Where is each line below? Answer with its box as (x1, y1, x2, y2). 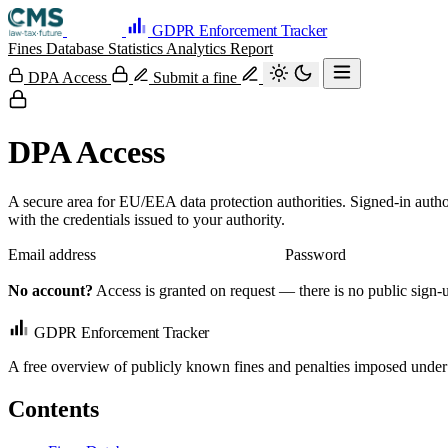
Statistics (108, 40, 166, 57)
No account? (8, 281, 93, 299)
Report (230, 40, 273, 57)
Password (285, 245, 346, 263)
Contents (8, 395, 99, 422)
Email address (8, 245, 96, 263)
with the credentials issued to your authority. (8, 210, 285, 228)
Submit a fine (149, 69, 241, 86)
